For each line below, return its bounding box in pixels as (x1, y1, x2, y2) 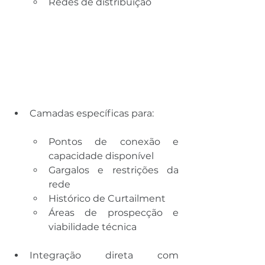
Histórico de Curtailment (49, 192, 166, 204)
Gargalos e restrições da (49, 164, 179, 176)
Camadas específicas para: (30, 107, 154, 119)
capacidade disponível (49, 150, 154, 161)
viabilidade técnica (49, 221, 137, 232)
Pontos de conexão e (49, 135, 179, 147)
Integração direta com (30, 249, 179, 261)
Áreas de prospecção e (49, 206, 179, 218)
